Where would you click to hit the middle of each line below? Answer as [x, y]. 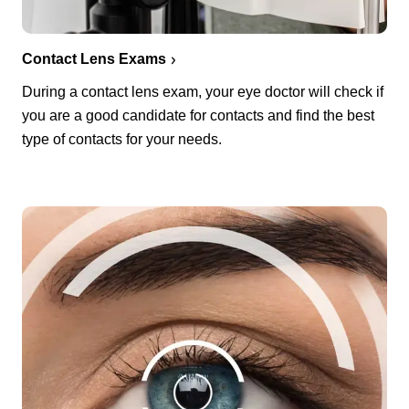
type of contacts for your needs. [122, 139]
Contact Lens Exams [94, 58]
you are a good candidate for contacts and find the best [198, 115]
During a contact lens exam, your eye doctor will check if [203, 91]
